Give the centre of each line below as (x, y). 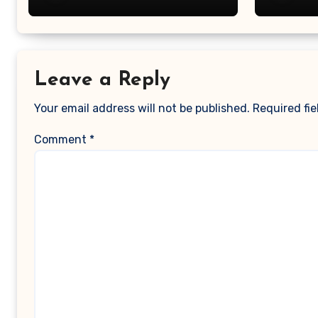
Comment (62, 139)
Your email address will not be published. (142, 108)
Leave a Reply (102, 80)
